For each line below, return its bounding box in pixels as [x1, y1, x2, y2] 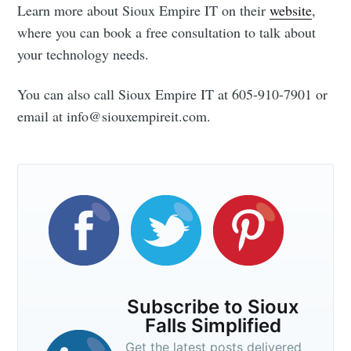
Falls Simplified [145, 314, 282, 338]
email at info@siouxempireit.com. [17, 107, 212, 126]
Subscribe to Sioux [127, 295, 300, 319]
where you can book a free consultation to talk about [17, 23, 317, 42]
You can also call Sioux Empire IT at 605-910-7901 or [17, 85, 328, 104]
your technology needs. [17, 45, 150, 64]
